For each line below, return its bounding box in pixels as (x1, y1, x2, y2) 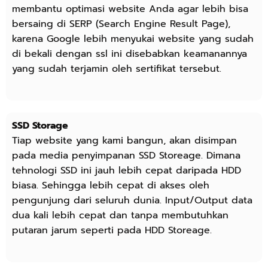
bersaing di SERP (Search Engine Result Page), (12, 16, 230, 31)
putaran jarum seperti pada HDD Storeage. (12, 223, 212, 237)
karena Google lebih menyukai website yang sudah (12, 31, 254, 46)
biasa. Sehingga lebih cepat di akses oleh (12, 178, 209, 193)
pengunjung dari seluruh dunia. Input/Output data (12, 193, 252, 208)
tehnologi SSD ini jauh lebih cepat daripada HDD (12, 163, 241, 178)
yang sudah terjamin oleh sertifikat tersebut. (12, 61, 221, 76)
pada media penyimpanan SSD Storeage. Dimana (12, 148, 240, 163)
